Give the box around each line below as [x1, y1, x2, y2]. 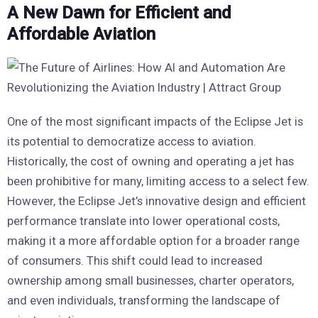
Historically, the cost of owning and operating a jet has [7, 154, 294, 168]
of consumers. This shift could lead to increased [7, 253, 263, 268]
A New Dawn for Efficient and [7, 3, 231, 23]
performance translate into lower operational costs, [7, 214, 280, 228]
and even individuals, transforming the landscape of [7, 293, 280, 307]
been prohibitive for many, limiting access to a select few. [7, 174, 309, 188]
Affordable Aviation [7, 24, 155, 44]
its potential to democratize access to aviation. [7, 134, 256, 148]
